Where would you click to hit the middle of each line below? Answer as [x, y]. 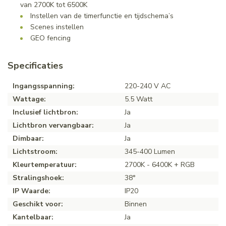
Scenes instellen [57, 27]
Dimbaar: [28, 138]
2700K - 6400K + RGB [160, 164]
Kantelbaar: [33, 217]
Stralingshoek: [38, 178]
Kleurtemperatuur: [45, 164]
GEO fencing [50, 38]
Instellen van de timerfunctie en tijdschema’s [102, 16]
